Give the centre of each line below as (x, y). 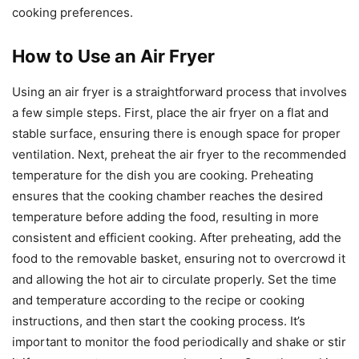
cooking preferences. (73, 12)
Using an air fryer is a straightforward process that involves (179, 91)
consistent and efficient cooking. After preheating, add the (177, 237)
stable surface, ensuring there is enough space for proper (176, 133)
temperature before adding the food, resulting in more (165, 216)
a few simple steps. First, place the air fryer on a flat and (170, 112)
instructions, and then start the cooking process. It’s (159, 321)
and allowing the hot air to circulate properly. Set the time (174, 279)
